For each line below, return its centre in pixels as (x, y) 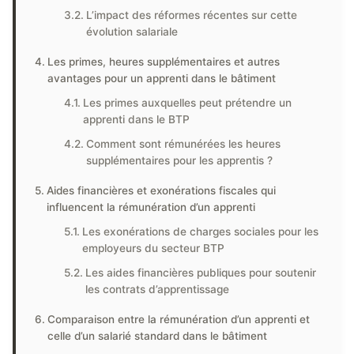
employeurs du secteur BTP (154, 248)
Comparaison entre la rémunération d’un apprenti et (178, 319)
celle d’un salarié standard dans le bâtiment (157, 336)
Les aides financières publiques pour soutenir (201, 273)
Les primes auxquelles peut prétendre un (188, 103)
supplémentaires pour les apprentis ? (180, 160)
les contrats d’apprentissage (158, 289)
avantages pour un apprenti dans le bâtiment (161, 78)
